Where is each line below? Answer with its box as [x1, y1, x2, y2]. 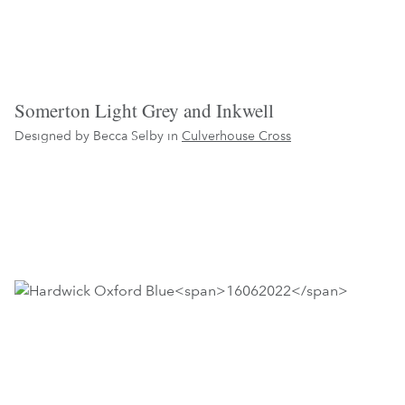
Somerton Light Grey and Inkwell [14, 97, 274, 123]
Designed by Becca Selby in [14, 127, 182, 143]
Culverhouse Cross [182, 127, 291, 143]
